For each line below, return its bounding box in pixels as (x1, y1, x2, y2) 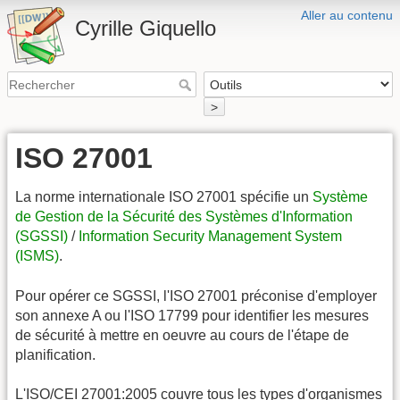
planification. (15, 346, 96, 362)
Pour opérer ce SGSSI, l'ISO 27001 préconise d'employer (15, 287, 377, 304)
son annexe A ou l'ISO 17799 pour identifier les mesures (15, 307, 369, 323)
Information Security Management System (79, 229, 342, 245)
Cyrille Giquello (75, 16, 216, 40)
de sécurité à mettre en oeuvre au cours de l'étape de (15, 327, 349, 343)
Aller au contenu (301, 8, 393, 22)
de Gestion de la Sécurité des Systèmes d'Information (15, 209, 353, 225)
